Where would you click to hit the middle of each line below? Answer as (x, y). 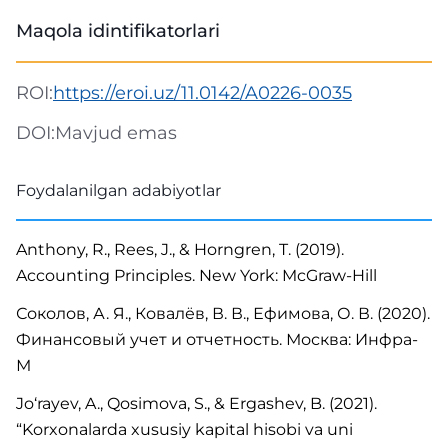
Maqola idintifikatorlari (118, 31)
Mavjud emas (116, 133)
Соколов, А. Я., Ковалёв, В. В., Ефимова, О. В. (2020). (223, 313)
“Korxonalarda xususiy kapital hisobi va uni (184, 429)
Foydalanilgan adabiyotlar (118, 190)
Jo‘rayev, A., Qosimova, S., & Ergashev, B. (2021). (196, 403)
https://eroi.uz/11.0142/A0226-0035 (202, 93)
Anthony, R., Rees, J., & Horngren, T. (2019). (180, 249)
